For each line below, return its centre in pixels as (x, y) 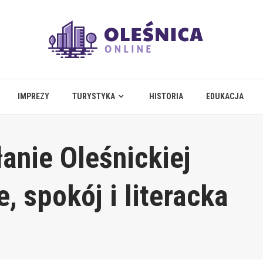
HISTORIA (166, 96)
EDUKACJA (225, 96)
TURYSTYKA (94, 96)
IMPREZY (33, 96)
